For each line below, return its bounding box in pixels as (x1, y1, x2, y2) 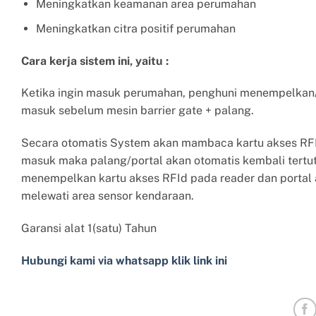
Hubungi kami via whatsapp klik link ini (21, 253, 227, 267)
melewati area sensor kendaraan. (21, 189, 194, 203)
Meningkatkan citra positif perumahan (35, 21, 236, 35)
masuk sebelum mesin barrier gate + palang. (21, 104, 254, 118)
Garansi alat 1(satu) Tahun (21, 221, 157, 235)
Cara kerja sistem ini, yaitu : (21, 54, 169, 68)
